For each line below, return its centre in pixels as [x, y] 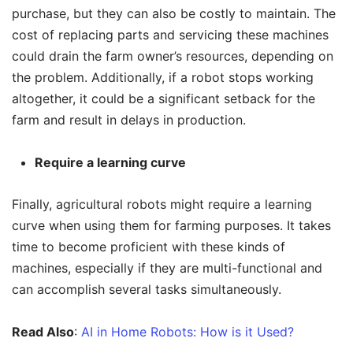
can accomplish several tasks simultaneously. [147, 289]
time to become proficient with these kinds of [149, 246]
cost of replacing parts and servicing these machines [170, 34]
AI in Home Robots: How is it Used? [188, 331]
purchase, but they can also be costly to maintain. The [174, 13]
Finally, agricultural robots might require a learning [162, 204]
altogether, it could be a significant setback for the [163, 98]
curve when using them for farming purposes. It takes [171, 225]
